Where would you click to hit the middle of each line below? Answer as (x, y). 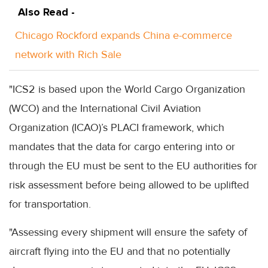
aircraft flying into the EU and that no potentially (120, 252)
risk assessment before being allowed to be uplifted (129, 185)
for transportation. (50, 204)
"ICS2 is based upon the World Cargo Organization (127, 89)
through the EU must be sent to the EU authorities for (133, 166)
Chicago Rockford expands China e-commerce (124, 36)
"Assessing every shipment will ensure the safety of (128, 232)
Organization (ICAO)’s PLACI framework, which (117, 128)
